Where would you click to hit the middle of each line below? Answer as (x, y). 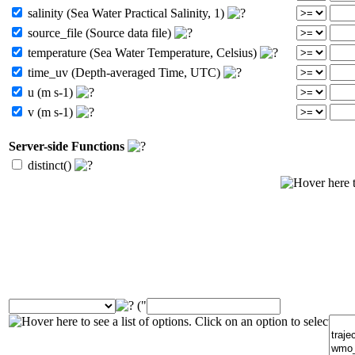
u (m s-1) (50, 92)
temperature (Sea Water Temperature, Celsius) (142, 52)
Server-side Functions (67, 146)
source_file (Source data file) (99, 32)
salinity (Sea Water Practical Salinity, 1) (126, 13)
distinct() (50, 165)
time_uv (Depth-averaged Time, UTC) (124, 72)
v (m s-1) (50, 112)
